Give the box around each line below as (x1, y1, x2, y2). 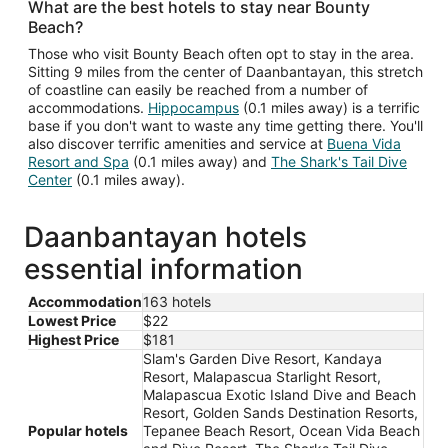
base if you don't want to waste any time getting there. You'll (28, 116, 423, 134)
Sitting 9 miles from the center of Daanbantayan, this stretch (28, 62, 423, 80)
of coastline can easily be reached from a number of (28, 80, 368, 98)
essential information (24, 251, 303, 286)
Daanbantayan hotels (24, 219, 307, 254)
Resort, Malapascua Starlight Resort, (143, 367, 381, 385)
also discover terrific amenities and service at (28, 134, 327, 152)
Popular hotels (28, 421, 128, 439)
